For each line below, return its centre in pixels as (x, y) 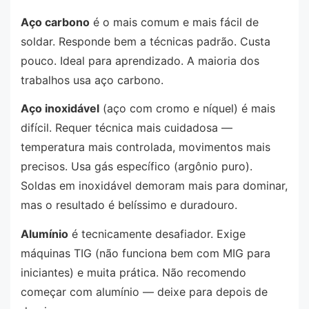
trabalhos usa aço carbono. (92, 80)
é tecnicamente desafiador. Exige (157, 233)
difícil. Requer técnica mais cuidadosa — (127, 128)
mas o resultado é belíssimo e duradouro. (129, 205)
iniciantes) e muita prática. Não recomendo (133, 272)
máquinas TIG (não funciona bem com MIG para (146, 253)
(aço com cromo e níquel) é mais (187, 109)
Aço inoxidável (60, 109)
